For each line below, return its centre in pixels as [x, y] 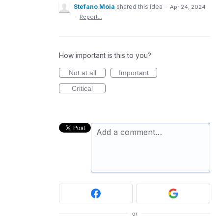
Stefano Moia [94, 7]
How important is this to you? [105, 55]
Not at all [82, 73]
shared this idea [140, 7]
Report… [91, 17]
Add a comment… [129, 132]
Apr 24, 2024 [188, 7]
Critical [82, 88]
